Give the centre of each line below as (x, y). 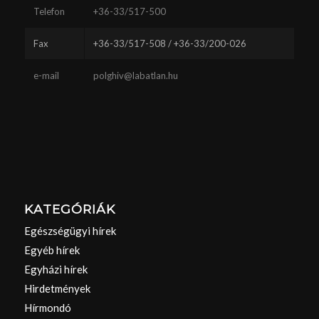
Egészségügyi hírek (70, 230)
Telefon (49, 12)
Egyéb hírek (52, 250)
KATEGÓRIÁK (69, 209)
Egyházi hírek (56, 269)
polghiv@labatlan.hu (135, 76)
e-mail (46, 76)
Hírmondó (47, 307)
